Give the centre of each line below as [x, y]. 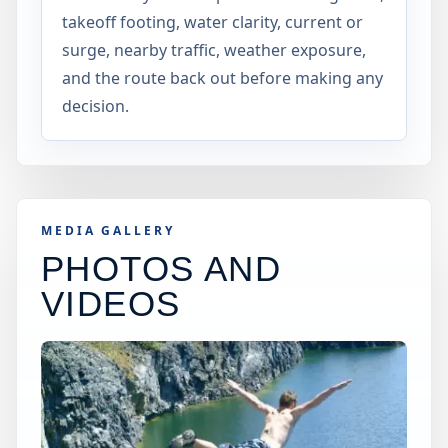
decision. [95, 106]
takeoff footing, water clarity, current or [212, 22]
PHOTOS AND [161, 268]
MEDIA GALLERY [108, 230]
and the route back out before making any [222, 78]
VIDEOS [111, 303]
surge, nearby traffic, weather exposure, [214, 50]
